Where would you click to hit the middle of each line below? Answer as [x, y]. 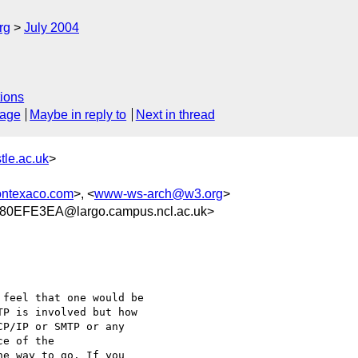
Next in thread [175, 115]
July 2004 [52, 28]
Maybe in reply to [78, 115]
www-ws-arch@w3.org [159, 193]
